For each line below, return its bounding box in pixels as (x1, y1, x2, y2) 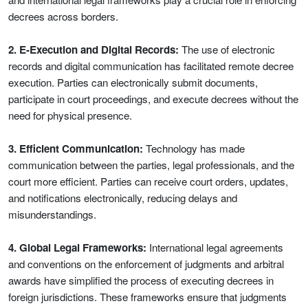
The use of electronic (179, 42, 275, 56)
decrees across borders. (8, 9, 118, 23)
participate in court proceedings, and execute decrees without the (8, 91, 298, 106)
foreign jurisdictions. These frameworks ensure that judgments (8, 289, 287, 304)
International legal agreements (146, 240, 283, 254)
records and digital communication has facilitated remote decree (8, 58, 294, 73)
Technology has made (143, 141, 245, 155)
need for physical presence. (8, 108, 132, 122)
